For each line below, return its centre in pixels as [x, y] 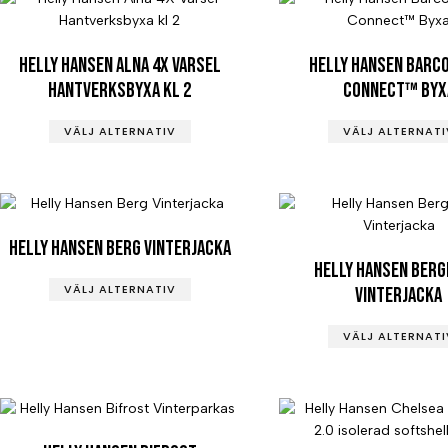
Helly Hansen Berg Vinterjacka [119, 248]
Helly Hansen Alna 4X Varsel [119, 65]
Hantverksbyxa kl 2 [120, 90]
